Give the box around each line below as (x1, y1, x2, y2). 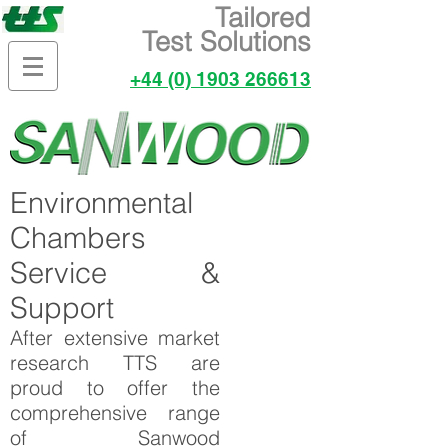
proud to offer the (10, 375, 220, 400)
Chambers (10, 220, 146, 255)
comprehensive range (10, 400, 220, 425)
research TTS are (10, 350, 220, 375)
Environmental (10, 185, 193, 220)
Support (10, 290, 114, 325)
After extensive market (10, 325, 220, 350)
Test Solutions (142, 25, 311, 58)
